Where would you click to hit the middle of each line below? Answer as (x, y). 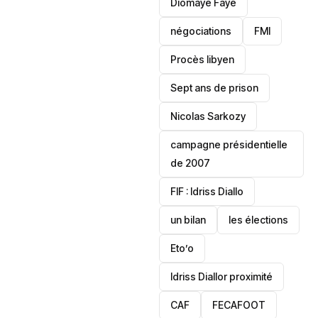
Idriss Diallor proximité (222, 276)
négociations (201, 31)
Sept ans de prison (215, 88)
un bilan (188, 220)
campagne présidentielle (229, 144)
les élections (259, 220)
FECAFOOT (239, 305)
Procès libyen (203, 59)
